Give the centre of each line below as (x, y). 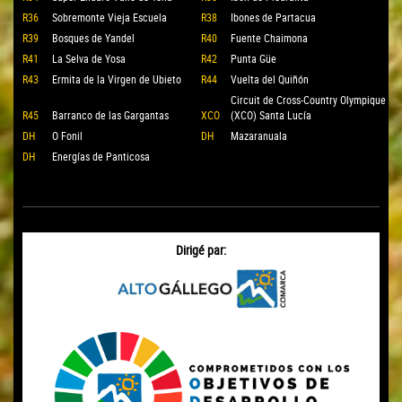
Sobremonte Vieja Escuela (109, 17)
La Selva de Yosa (89, 58)
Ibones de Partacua (273, 17)
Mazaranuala (259, 135)
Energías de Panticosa (101, 156)
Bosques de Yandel (93, 37)
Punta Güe (253, 58)
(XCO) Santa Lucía (271, 114)
